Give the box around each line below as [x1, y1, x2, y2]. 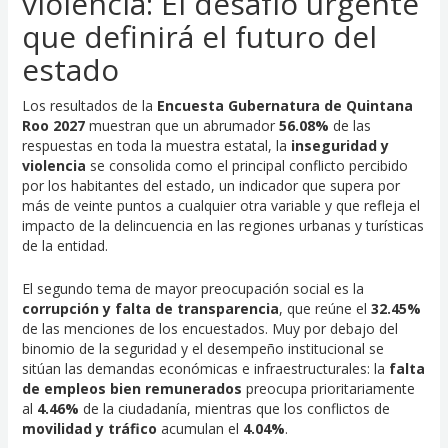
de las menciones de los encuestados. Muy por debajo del [21, 318, 398, 338]
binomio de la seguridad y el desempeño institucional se [21, 338, 384, 358]
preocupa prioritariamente [241, 378, 415, 398]
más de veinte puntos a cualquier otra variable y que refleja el [21, 196, 420, 216]
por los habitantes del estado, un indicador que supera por [21, 176, 400, 196]
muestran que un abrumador [84, 116, 279, 136]
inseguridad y [290, 136, 389, 156]
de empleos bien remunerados [21, 378, 242, 398]
